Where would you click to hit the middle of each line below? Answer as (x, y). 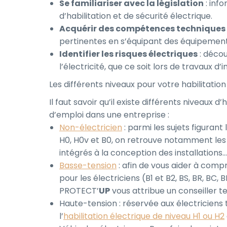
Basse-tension (88, 165)
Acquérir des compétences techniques (142, 29)
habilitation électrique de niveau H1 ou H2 (144, 216)
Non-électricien (91, 127)
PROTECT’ (79, 191)
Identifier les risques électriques (128, 54)
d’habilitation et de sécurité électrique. (136, 16)
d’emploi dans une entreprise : (109, 115)
